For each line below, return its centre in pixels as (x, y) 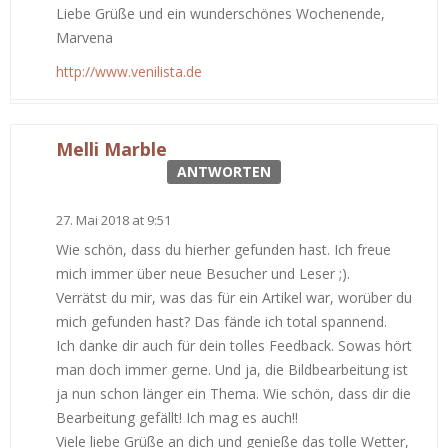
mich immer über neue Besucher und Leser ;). (203, 273)
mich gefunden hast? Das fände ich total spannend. (221, 321)
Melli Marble (111, 148)
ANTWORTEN (224, 171)
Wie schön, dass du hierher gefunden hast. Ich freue (223, 249)
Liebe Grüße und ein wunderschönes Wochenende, (220, 13)
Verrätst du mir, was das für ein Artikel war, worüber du (234, 297)
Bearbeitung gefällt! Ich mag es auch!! (177, 417)
